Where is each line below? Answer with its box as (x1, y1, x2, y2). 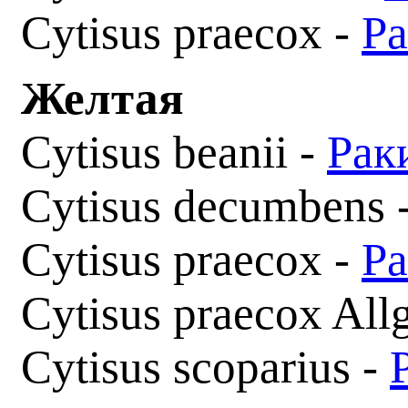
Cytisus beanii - (21, 126, 327, 178)
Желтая (21, 72, 196, 124)
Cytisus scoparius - (21, 341, 390, 393)
